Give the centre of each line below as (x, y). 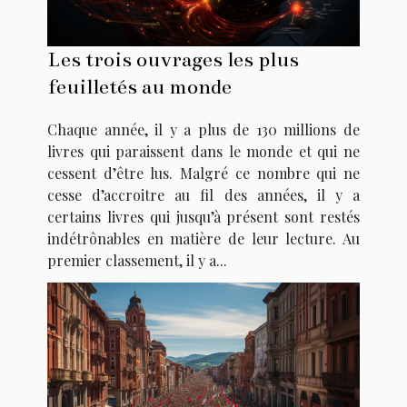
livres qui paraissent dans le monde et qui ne (203, 152)
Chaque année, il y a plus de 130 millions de (203, 130)
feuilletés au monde (139, 87)
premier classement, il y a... (137, 261)
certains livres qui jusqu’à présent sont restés (203, 217)
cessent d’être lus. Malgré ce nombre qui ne (203, 174)
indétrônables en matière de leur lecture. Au (203, 239)
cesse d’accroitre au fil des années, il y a (203, 195)
